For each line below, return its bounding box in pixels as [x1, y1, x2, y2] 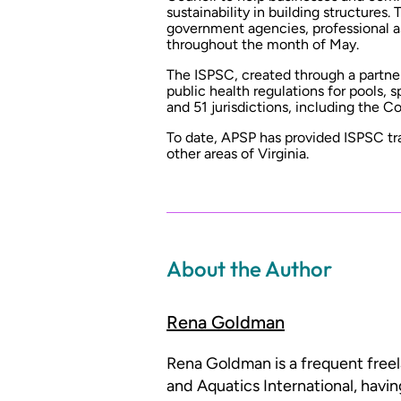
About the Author [166, 254, 332, 282]
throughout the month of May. [166, 35, 359, 53]
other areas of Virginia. [166, 144, 309, 162]
